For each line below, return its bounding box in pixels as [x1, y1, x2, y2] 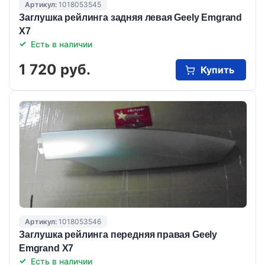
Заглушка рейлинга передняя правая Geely [19, 229, 217, 240]
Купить [201, 63, 234, 76]
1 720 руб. [19, 60, 91, 78]
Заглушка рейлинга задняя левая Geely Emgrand [19, 12, 243, 22]
